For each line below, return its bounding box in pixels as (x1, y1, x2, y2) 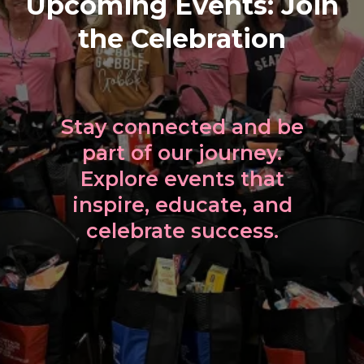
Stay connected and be (60, 115, 304, 139)
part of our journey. (82, 141, 282, 165)
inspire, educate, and (71, 193, 292, 217)
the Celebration (78, 23, 286, 54)
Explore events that (80, 167, 284, 191)
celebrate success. (85, 219, 279, 243)
